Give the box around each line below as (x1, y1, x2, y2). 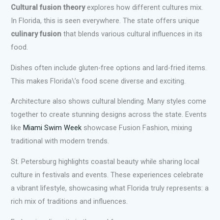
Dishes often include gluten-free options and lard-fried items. (11, 63, 207, 72)
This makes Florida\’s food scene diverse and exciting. (11, 76, 186, 85)
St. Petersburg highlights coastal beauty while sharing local (11, 157, 200, 166)
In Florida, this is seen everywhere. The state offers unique (11, 16, 200, 26)
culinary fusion (11, 29, 62, 39)
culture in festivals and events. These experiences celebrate (11, 170, 204, 179)
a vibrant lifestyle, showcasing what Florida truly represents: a (11, 183, 209, 192)
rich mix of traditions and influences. (11, 196, 128, 206)
